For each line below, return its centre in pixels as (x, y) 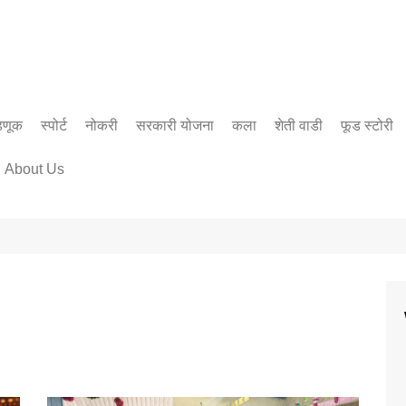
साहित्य (253, 193)
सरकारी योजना (175, 126)
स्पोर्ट (54, 126)
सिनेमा (251, 163)
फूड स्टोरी (367, 126)
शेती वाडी (299, 126)
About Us (34, 169)
